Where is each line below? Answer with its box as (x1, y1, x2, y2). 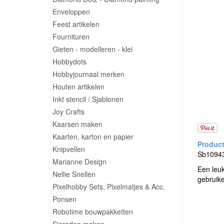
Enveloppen (52, 6, 90, 16)
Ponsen (52, 194, 76, 204)
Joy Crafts (52, 106, 84, 116)
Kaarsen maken (52, 119, 102, 129)
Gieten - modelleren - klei (52, 44, 132, 54)
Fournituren (52, 31, 89, 41)
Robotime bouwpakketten (52, 206, 133, 216)
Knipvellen (52, 144, 85, 154)
